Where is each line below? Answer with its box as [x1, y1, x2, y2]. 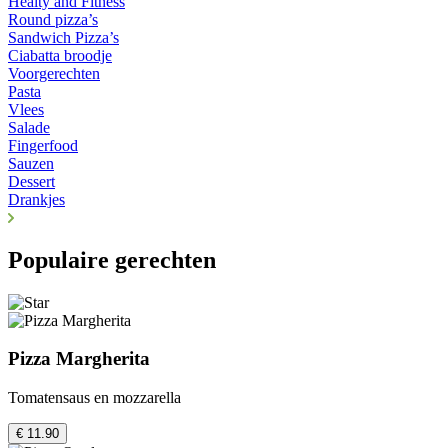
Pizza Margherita [8, 348, 150, 370]
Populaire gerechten [8, 246, 216, 273]
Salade [8, 118, 50, 136]
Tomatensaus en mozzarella [8, 389, 181, 407]
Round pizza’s [8, 10, 98, 28]
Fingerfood [8, 136, 78, 154]
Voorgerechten [8, 64, 100, 82]
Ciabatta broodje [8, 46, 112, 64]
